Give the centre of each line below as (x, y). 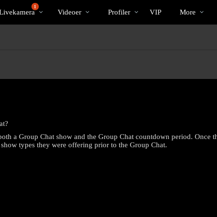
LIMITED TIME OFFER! (108, 184)
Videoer (70, 12)
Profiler (119, 12)
